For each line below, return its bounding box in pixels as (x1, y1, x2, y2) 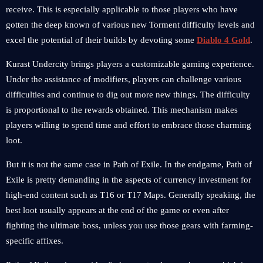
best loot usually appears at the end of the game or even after (6, 205, 229, 215)
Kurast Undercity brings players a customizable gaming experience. (6, 59, 254, 69)
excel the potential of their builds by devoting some (6, 35, 197, 45)
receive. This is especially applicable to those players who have (6, 5, 238, 14)
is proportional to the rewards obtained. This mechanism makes (6, 105, 238, 114)
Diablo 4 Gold (197, 35, 250, 45)
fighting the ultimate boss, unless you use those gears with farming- (6, 221, 253, 230)
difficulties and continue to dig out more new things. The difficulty (6, 90, 250, 99)
